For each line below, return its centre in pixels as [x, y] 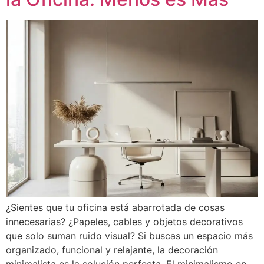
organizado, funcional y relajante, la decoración [112, 250]
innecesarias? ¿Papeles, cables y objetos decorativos [124, 222]
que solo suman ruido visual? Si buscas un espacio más [129, 236]
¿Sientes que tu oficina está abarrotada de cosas [115, 208]
